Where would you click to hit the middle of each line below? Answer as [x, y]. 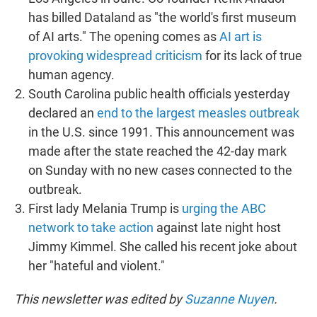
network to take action [91, 227]
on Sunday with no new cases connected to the [160, 170]
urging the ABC [224, 208]
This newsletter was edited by [99, 299]
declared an [63, 113]
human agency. [71, 74]
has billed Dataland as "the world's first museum [162, 17]
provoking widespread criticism [115, 55]
